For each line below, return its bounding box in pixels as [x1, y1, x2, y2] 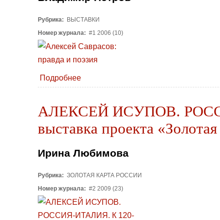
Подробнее [40, 73, 81, 82]
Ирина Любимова [38, 147, 129, 159]
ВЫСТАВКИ [65, 16, 100, 24]
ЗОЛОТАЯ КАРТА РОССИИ [65, 171, 142, 179]
